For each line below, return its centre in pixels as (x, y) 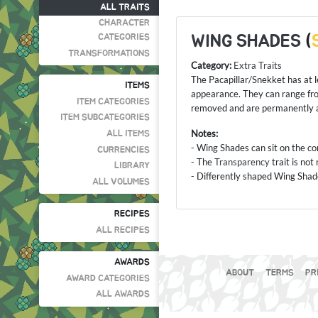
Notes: (204, 134)
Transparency (242, 162)
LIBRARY (132, 166)
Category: (211, 66)
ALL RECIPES (123, 230)
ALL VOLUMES (121, 182)
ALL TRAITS (125, 7)
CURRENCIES (124, 150)
